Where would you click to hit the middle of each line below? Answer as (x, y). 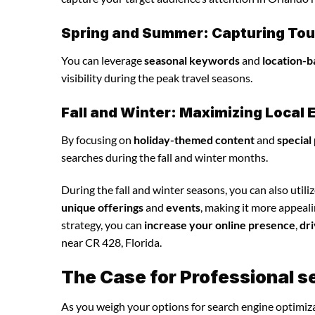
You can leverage (103, 60)
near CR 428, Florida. (111, 242)
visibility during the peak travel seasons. (157, 77)
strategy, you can (103, 224)
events (183, 207)
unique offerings (102, 207)
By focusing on (97, 139)
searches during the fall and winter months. (165, 157)
